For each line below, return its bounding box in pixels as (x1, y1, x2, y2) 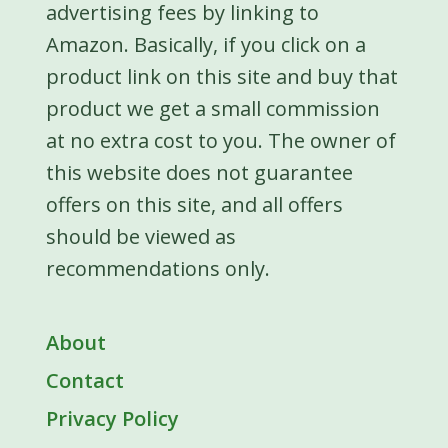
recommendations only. (46, 254, 270, 282)
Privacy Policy (46, 404, 179, 432)
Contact (46, 366, 124, 394)
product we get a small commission (46, 94, 380, 122)
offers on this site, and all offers (46, 190, 343, 218)
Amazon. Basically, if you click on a (46, 30, 366, 58)
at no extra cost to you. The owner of (46, 126, 396, 154)
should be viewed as (46, 222, 236, 250)
